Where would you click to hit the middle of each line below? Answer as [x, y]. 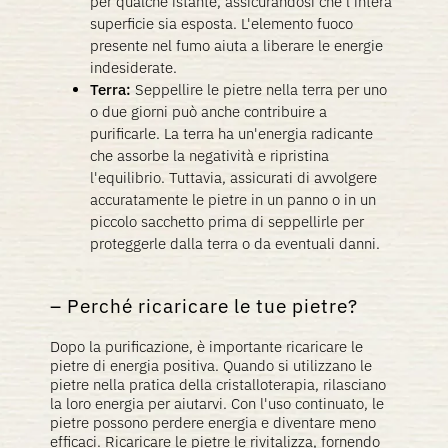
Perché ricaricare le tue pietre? [215, 306]
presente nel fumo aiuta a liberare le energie [236, 45]
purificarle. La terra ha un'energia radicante [231, 133]
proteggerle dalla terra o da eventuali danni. [235, 243]
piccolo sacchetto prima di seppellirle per [227, 221]
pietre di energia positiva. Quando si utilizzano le [211, 365]
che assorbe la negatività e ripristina [209, 155]
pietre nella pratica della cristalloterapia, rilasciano [218, 384]
